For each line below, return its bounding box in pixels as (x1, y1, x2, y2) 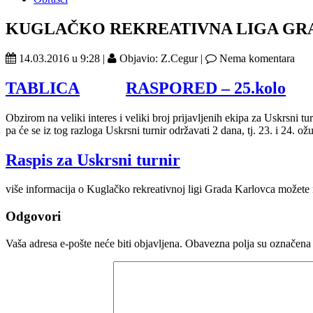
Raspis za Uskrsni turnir (6, 150, 180, 169)
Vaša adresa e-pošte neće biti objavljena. (6, 237, 182, 249)
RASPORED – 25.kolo (126, 78, 286, 97)
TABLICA (6, 78, 80, 97)
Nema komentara (217, 52, 295, 64)
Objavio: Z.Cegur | (117, 52, 205, 64)
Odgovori (6, 209, 61, 224)
